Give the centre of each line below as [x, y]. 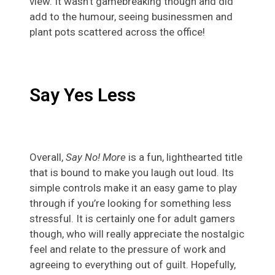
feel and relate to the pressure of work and [128, 250]
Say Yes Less [83, 95]
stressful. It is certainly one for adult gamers [132, 219]
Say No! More [96, 157]
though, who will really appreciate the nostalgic [137, 234]
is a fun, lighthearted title [184, 157]
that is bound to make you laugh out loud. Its [132, 173]
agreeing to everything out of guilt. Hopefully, [133, 265]
